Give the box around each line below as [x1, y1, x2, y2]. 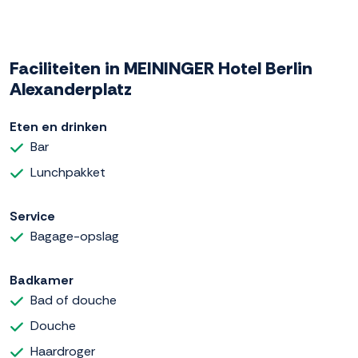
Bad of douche [30, 292, 117, 309]
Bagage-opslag [30, 228, 119, 245]
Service [10, 208, 55, 225]
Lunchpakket [30, 164, 105, 181]
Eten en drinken [10, 118, 107, 136]
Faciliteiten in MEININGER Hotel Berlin [10, 57, 312, 81]
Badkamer [10, 272, 74, 289]
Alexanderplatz [10, 78, 132, 101]
